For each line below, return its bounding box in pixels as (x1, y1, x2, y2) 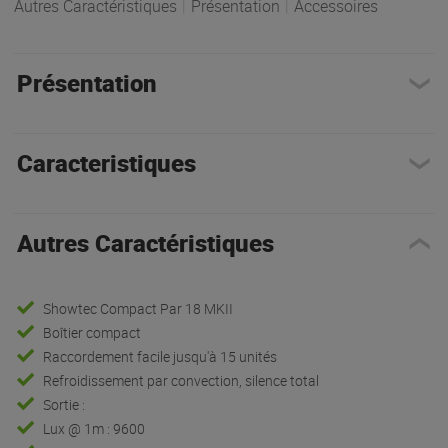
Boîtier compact (43, 322, 142, 342)
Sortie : (43, 394, 86, 414)
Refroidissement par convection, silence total (43, 370, 320, 390)
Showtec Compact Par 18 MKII (43, 298, 234, 318)
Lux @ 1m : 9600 (43, 418, 146, 438)
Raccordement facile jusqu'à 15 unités (43, 346, 278, 366)
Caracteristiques (16, 146, 196, 179)
